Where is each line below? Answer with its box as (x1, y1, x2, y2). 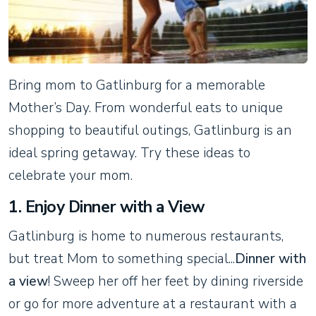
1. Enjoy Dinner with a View (8, 195, 205, 218)
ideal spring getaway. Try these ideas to (8, 143, 250, 162)
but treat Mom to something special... (8, 249, 235, 268)
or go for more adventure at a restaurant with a (8, 294, 297, 313)
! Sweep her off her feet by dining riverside (48, 272, 303, 291)
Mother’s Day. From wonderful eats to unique (8, 98, 283, 117)
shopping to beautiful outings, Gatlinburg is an (8, 121, 292, 140)
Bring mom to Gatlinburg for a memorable (8, 75, 265, 95)
